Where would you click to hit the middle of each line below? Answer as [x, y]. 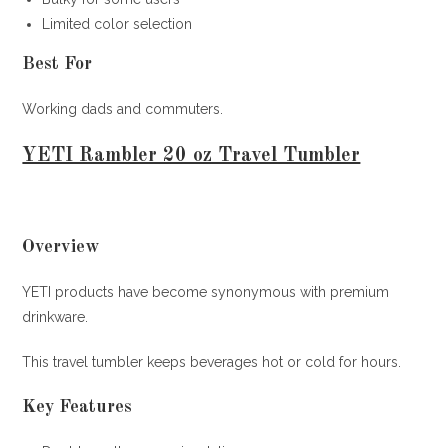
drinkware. [55, 316]
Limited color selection [117, 23]
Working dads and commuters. [123, 108]
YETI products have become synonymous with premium [206, 291]
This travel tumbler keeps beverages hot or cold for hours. [212, 361]
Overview [61, 246]
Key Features [77, 406]
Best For [57, 63]
